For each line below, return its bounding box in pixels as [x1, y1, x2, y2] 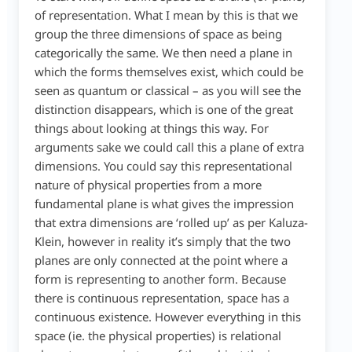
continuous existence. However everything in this [34, 309, 301, 324]
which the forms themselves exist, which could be [34, 64, 303, 79]
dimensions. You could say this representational [34, 158, 292, 174]
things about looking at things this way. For [34, 120, 269, 136]
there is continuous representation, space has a [34, 290, 289, 306]
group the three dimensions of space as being [34, 26, 282, 42]
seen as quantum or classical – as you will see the [34, 82, 301, 98]
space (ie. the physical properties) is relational [34, 328, 281, 343]
